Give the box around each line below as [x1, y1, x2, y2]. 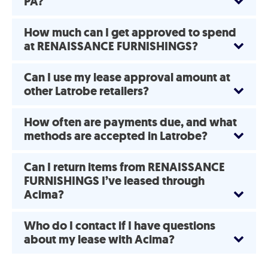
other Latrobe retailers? [24, 83, 149, 99]
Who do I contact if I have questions [24, 218, 215, 234]
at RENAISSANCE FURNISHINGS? [24, 38, 198, 54]
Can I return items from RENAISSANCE [24, 159, 225, 175]
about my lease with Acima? [24, 232, 175, 248]
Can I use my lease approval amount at [24, 69, 230, 86]
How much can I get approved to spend [24, 25, 236, 41]
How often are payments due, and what [24, 114, 237, 130]
